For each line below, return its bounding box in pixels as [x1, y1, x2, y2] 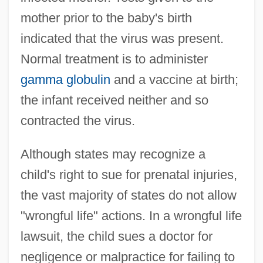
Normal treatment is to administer [20, 51, 208, 66]
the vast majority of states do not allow [20, 187, 237, 203]
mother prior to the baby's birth [20, 10, 192, 25]
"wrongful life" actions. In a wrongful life [20, 208, 242, 223]
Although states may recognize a [20, 146, 205, 161]
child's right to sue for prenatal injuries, [20, 167, 237, 182]
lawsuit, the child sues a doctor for [20, 228, 213, 244]
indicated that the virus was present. [20, 31, 224, 46]
